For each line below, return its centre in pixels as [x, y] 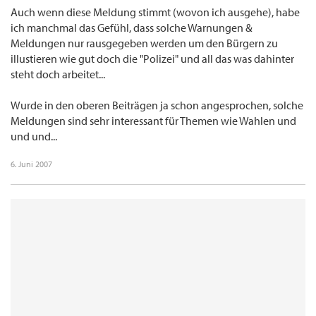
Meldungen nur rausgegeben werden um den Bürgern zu [144, 43]
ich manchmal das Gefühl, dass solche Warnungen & [132, 28]
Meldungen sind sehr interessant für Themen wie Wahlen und [153, 121]
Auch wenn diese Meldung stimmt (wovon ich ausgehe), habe [155, 12]
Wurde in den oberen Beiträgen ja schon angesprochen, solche [157, 105]
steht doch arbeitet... [58, 74]
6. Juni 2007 [31, 164]
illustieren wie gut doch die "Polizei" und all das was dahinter [152, 59]
